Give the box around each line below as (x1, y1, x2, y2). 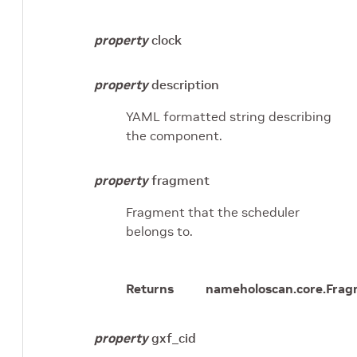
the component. (126, 127, 222, 143)
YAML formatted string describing (126, 108, 331, 124)
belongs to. (126, 222, 193, 239)
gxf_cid (151, 329, 196, 346)
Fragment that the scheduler (126, 203, 300, 220)
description (151, 76, 219, 92)
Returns (126, 280, 174, 296)
